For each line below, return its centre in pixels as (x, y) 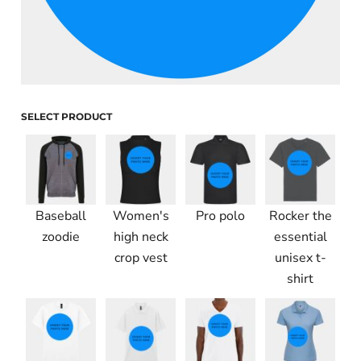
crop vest (141, 257)
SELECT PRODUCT (66, 116)
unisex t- (300, 257)
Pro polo (220, 216)
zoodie (61, 237)
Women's (141, 216)
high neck (141, 237)
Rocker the (300, 216)
